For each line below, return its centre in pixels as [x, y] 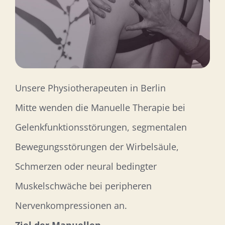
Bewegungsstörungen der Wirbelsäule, [97, 146]
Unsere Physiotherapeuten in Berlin [90, 88]
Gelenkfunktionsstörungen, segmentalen [101, 127]
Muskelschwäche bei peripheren [83, 186]
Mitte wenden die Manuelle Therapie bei [100, 107]
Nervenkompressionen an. [71, 205]
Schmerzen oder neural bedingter [86, 166]
